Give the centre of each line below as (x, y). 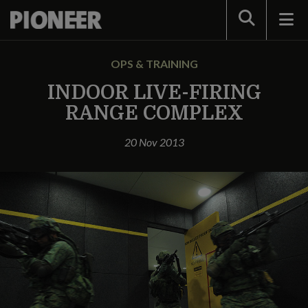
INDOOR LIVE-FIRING (154, 93)
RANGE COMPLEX (154, 113)
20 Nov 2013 (154, 142)
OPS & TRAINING (154, 64)
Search (255, 19)
